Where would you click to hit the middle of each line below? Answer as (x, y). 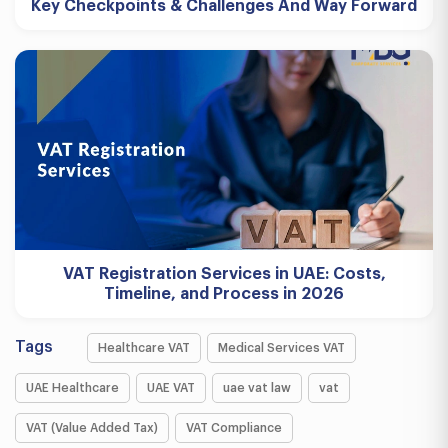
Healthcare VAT (144, 348)
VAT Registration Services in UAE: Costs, (224, 274)
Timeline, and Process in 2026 (224, 294)
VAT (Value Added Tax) (92, 428)
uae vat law (257, 388)
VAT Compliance (234, 428)
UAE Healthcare (72, 388)
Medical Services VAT (281, 348)
